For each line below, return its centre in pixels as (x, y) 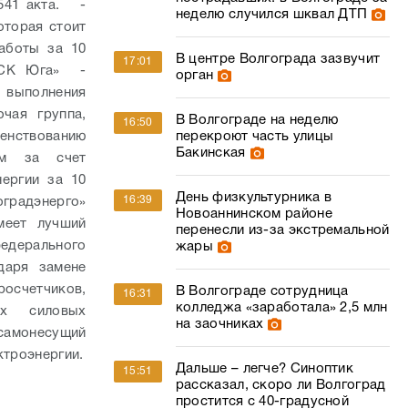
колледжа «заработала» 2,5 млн (281, 308)
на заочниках (219, 324)
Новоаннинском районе (254, 214)
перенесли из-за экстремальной (282, 230)
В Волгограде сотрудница (262, 291)
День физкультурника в (254, 198)
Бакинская (210, 153)
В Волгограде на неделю (257, 120)
